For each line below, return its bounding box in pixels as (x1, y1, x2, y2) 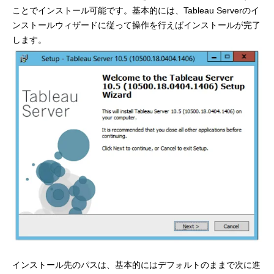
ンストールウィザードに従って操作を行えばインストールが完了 (12, 20, 261, 30)
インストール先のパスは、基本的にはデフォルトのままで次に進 (12, 260, 261, 270)
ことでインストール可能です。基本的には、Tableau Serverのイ (12, 5, 259, 15)
